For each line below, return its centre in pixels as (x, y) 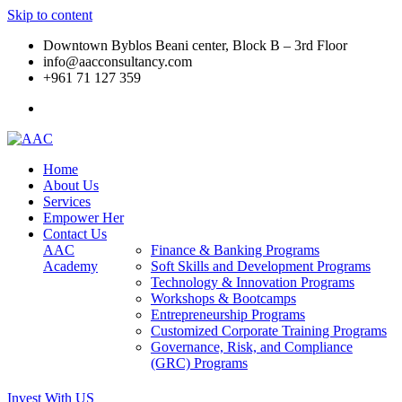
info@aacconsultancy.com (118, 61)
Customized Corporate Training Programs (268, 331)
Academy (70, 266)
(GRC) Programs (199, 363)
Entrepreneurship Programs (227, 315)
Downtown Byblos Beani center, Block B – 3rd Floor (195, 45)
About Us (71, 185)
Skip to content (50, 15)
